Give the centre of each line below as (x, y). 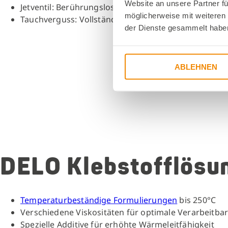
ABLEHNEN (196, 67)
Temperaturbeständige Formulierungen (99, 200)
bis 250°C (197, 200)
